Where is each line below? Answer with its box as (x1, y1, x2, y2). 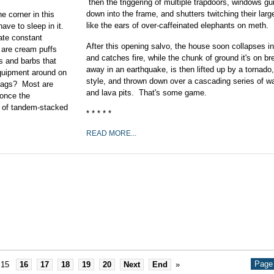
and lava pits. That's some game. (86, 88, 207, 97)
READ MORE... (86, 129, 136, 138)
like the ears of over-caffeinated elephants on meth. (86, 21, 268, 30)
